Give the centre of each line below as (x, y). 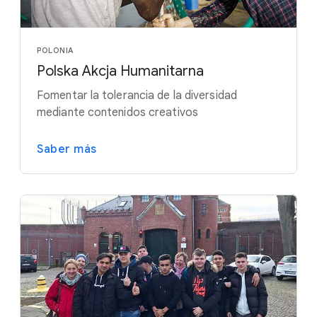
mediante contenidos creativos (117, 112)
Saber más (67, 149)
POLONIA (55, 50)
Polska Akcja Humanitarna (120, 71)
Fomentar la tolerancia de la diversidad (137, 95)
